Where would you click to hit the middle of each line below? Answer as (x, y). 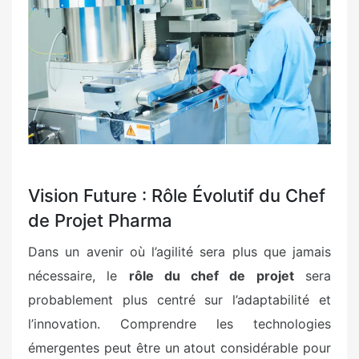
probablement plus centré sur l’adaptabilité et (179, 299)
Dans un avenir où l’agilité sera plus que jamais (179, 251)
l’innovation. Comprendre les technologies (179, 323)
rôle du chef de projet (211, 275)
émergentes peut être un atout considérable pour (179, 347)
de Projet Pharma (100, 220)
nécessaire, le (79, 275)
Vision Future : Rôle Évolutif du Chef (177, 195)
